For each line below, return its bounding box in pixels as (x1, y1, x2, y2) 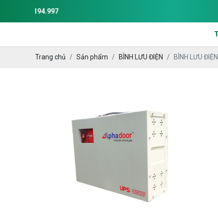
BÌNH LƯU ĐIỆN (119, 53, 163, 61)
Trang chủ (35, 53, 66, 61)
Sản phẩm (76, 53, 108, 61)
